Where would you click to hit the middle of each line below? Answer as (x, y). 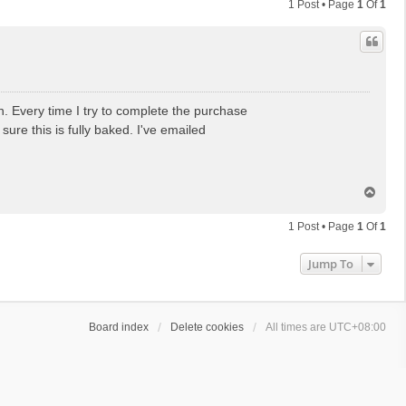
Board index (119, 327)
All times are (297, 327)
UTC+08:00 (358, 327)
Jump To (331, 263)
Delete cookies (207, 327)
